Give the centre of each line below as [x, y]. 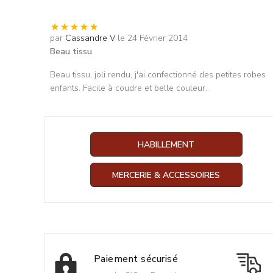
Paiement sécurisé [136, 259]
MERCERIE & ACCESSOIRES [166, 175]
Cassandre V [90, 38]
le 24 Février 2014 [153, 38]
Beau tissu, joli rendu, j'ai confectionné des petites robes [158, 75]
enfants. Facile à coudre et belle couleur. [129, 88]
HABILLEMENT [166, 145]
